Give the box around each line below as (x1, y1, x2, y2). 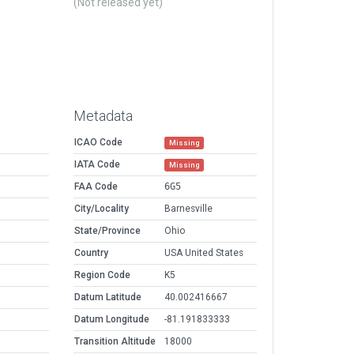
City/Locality (74, 203, 129, 215)
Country (74, 247, 108, 259)
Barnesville (164, 203, 213, 215)
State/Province (74, 225, 141, 237)
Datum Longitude (74, 314, 149, 326)
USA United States (164, 247, 243, 259)
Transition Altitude (74, 336, 156, 348)
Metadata (73, 107, 133, 125)
